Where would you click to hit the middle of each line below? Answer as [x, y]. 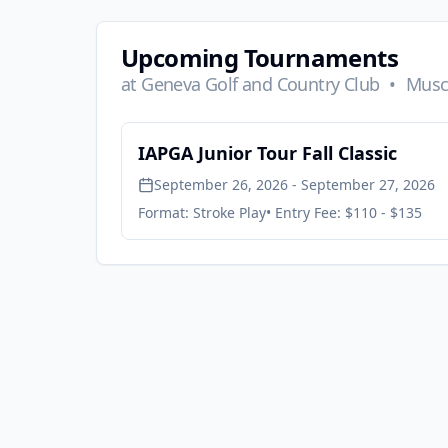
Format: [165, 212]
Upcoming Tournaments [259, 57]
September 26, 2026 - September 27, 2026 [294, 184]
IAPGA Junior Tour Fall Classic [267, 153]
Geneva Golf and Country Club [260, 84]
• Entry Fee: [305, 212]
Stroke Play [229, 212]
